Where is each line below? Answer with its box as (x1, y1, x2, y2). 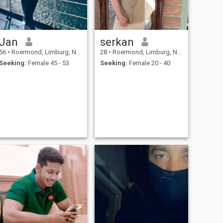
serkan (100, 35, 134, 48)
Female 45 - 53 (26, 59, 69, 67)
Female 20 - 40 (127, 59, 170, 67)
